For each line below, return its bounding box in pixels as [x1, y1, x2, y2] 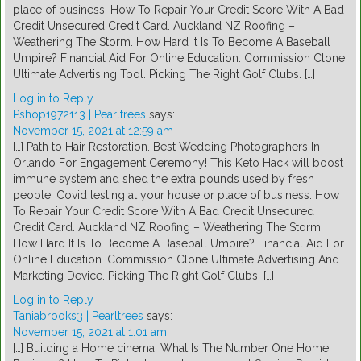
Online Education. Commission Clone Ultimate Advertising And [13, 253, 339, 267]
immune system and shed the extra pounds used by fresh [13, 172, 314, 186]
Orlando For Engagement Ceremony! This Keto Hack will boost [13, 156, 343, 170]
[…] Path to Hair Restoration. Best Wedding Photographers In [13, 140, 320, 154]
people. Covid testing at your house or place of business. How [13, 189, 339, 202]
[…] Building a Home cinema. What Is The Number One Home [13, 342, 329, 355]
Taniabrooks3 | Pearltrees [13, 309, 143, 323]
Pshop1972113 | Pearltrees [13, 108, 146, 122]
